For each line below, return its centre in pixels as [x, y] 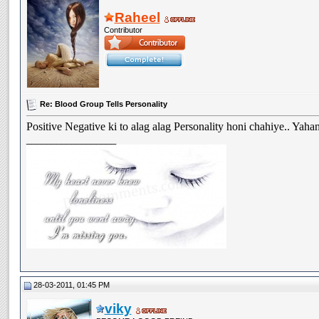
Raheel [137, 17]
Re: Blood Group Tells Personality [103, 104]
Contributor [123, 30]
